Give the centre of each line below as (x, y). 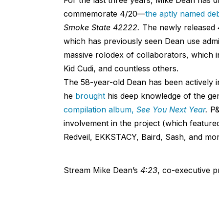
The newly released (180, 27)
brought (90, 96)
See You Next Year (171, 109)
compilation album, (100, 109)
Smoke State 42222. (103, 27)
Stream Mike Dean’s (102, 170)
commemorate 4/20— (104, 13)
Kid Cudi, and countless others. (121, 68)
